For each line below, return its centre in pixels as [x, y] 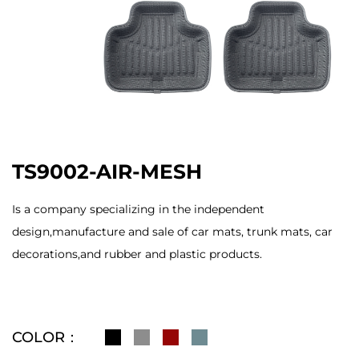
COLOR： [46, 338]
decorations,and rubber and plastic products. [137, 254]
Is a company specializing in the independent [138, 210]
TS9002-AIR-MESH [107, 172]
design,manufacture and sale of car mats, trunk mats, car [172, 232]
